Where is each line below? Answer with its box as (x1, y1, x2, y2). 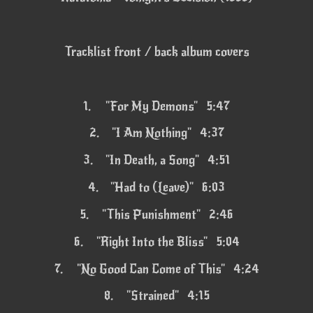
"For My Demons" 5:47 (105, 98, 230, 114)
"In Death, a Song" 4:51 (105, 152, 230, 168)
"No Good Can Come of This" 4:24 (76, 261, 259, 277)
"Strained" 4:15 (126, 288, 210, 304)
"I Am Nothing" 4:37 (111, 125, 224, 141)
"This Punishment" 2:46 (102, 206, 233, 222)
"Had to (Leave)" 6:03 (110, 180, 225, 196)
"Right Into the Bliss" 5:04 (96, 233, 240, 249)
